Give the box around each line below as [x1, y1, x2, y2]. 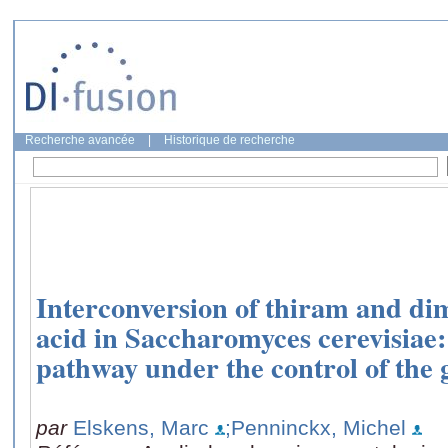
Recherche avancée [25, 133, 135, 147]
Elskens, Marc [73, 415, 209, 439]
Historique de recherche [164, 133, 295, 147]
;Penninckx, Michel [225, 415, 406, 439]
